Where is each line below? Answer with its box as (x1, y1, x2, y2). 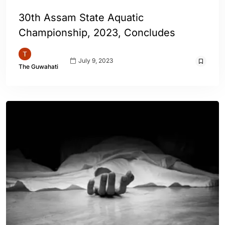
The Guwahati (19, 63, 58, 70)
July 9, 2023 (77, 56, 113, 64)
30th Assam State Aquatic (19, 12, 144, 24)
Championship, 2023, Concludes (19, 27, 175, 39)
